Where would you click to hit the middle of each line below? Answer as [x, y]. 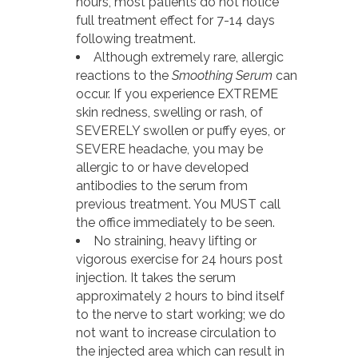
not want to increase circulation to [176, 332]
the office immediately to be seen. [175, 222]
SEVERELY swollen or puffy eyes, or [181, 130]
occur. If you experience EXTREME [177, 93]
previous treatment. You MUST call [178, 204]
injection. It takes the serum [156, 277]
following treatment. [136, 38]
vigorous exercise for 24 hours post [179, 259]
